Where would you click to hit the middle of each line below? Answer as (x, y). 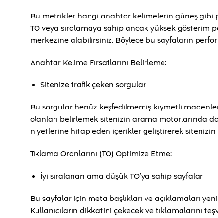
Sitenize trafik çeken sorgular (93, 85)
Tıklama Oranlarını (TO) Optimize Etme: (101, 154)
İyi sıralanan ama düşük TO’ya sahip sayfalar (121, 176)
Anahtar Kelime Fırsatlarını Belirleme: (98, 63)
